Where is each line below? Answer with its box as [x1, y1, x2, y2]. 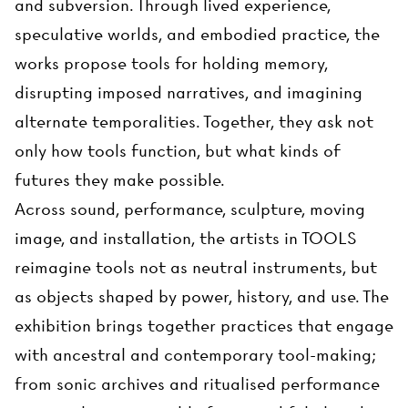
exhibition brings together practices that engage [15, 316, 393, 336]
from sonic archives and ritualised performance [15, 374, 380, 394]
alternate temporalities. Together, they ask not [15, 112, 373, 132]
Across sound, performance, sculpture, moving [15, 199, 365, 219]
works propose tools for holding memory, [15, 54, 328, 74]
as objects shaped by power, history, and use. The [15, 287, 389, 307]
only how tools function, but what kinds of [15, 141, 340, 161]
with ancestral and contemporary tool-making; [15, 345, 376, 365]
